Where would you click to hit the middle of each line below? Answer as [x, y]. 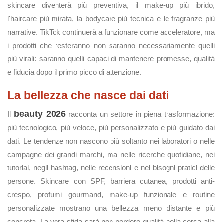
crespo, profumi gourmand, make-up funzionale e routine [111, 194]
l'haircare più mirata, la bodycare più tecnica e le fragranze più [111, 19]
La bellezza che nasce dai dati [88, 95]
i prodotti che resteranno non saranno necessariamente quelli [111, 45]
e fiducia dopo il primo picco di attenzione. [74, 72]
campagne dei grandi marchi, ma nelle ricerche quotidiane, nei [111, 154]
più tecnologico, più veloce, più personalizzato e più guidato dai [111, 128]
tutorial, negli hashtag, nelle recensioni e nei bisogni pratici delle [111, 168]
